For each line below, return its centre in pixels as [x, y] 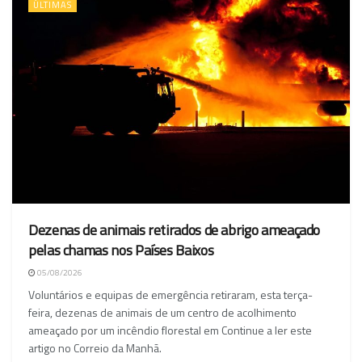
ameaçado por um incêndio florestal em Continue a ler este [170, 330]
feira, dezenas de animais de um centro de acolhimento [162, 313]
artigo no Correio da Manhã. [95, 348]
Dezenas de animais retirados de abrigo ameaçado [175, 230]
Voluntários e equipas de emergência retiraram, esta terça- [170, 295]
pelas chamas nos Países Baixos [121, 250]
